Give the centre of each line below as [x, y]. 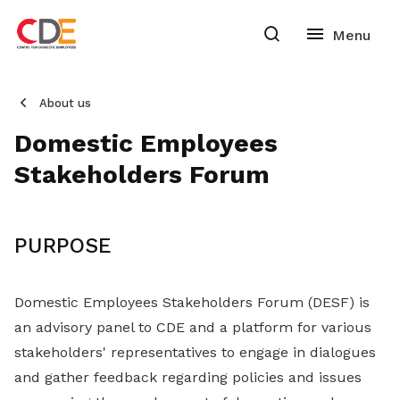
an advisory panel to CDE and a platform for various [193, 327]
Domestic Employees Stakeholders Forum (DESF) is [192, 302]
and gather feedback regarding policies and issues [188, 377]
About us [65, 103]
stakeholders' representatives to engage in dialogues [195, 352]
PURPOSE [63, 246]
